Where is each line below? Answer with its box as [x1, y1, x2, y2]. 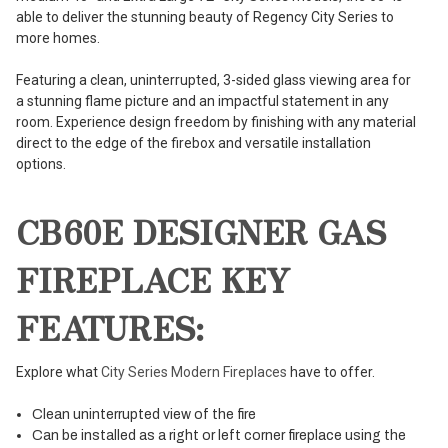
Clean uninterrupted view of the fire [32, 407, 257, 423]
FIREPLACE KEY [16, 256, 291, 303]
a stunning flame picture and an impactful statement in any [16, 93, 389, 110]
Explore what [16, 364, 98, 381]
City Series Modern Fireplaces [101, 364, 287, 381]
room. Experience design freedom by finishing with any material [16, 114, 416, 131]
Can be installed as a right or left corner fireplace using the [32, 428, 407, 444]
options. [16, 156, 66, 173]
